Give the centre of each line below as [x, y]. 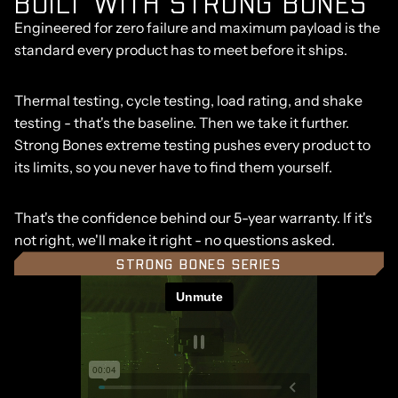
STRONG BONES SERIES [199, 264]
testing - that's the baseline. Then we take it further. [182, 123]
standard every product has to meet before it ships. [181, 50]
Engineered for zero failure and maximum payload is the [197, 28]
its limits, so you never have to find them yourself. [173, 167]
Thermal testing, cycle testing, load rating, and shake [188, 101]
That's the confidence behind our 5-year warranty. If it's [193, 218]
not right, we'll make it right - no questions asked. [175, 240]
